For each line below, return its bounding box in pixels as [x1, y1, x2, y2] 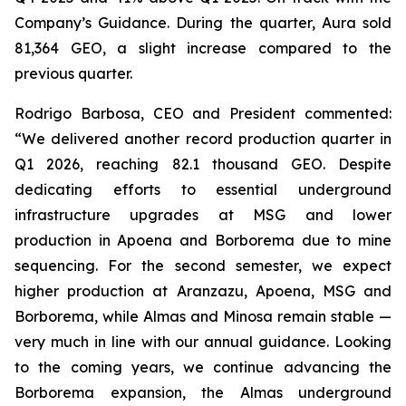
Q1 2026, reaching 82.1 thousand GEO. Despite [14, 155, 391, 173]
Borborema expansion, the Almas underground [14, 383, 391, 401]
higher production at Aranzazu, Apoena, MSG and [14, 282, 391, 300]
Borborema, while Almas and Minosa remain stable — [14, 307, 391, 325]
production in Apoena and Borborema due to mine [14, 231, 391, 249]
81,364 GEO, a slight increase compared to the [14, 39, 391, 57]
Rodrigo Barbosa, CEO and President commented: [14, 104, 391, 122]
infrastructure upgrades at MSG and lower [14, 206, 391, 224]
